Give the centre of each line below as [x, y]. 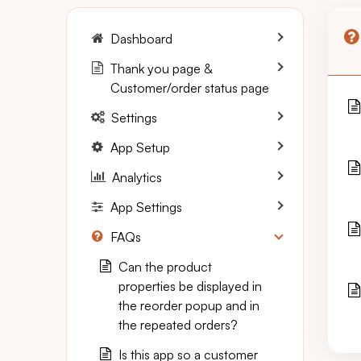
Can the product [165, 267]
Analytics [137, 177]
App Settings [146, 207]
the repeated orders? [178, 325]
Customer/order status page [190, 88]
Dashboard [141, 39]
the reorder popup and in [189, 305]
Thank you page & [161, 68]
